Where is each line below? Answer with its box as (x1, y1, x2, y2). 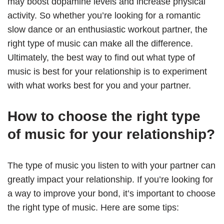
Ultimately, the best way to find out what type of (7, 52, 195, 63)
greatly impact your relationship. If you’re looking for (7, 174, 213, 185)
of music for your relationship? (7, 126, 215, 142)
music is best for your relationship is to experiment (7, 66, 207, 77)
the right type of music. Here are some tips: (7, 202, 179, 213)
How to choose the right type (7, 108, 200, 124)
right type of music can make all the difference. (7, 38, 193, 49)
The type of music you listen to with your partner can (7, 160, 215, 171)
